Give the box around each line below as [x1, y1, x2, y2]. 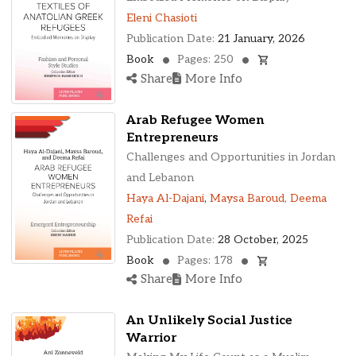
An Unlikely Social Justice [126, 312, 292, 328]
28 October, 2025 [217, 232, 308, 246]
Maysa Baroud [209, 191, 284, 205]
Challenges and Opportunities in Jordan [126, 149, 335, 164]
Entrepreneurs [126, 130, 219, 145]
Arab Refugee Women [126, 112, 265, 128]
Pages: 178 [173, 253, 236, 267]
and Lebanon [126, 170, 194, 184]
